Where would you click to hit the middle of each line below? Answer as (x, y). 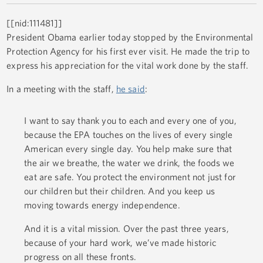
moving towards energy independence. (102, 205)
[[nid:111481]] (35, 23)
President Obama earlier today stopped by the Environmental (130, 37)
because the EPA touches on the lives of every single (129, 134)
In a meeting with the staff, (61, 89)
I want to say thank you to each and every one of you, (130, 120)
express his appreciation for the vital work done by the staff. (128, 65)
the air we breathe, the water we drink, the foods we (129, 162)
